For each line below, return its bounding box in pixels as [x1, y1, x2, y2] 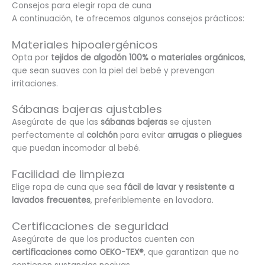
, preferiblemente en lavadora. [91, 195, 214, 206]
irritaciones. [12, 77, 58, 89]
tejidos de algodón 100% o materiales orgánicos [49, 51, 244, 63]
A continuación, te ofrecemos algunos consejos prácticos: [12, 12, 244, 24]
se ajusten [167, 117, 211, 128]
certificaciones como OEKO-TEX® [12, 247, 144, 258]
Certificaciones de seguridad [12, 219, 169, 234]
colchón [86, 130, 120, 141]
